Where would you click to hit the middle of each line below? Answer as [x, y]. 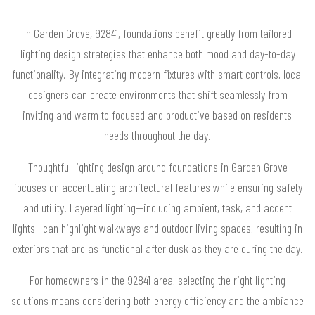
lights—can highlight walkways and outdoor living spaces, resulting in [157, 227]
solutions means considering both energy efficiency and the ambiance [157, 300]
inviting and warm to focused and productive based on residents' [157, 114]
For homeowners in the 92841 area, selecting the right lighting [157, 279]
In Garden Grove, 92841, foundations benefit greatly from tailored [157, 33]
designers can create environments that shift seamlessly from [157, 94]
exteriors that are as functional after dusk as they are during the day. [157, 248]
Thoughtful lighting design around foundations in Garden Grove [157, 166]
